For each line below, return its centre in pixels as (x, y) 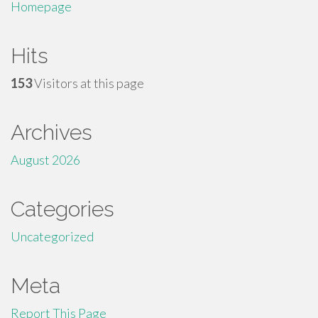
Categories (62, 209)
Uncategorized (52, 236)
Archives (51, 132)
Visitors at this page (88, 83)
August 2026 (45, 160)
